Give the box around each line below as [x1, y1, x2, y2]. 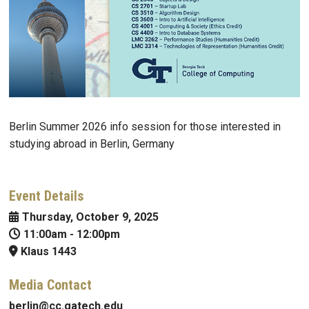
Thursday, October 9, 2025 [22, 210, 159, 224]
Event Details [9, 188, 83, 205]
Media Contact [9, 277, 92, 294]
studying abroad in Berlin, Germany [9, 137, 175, 151]
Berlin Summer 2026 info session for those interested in [9, 120, 281, 134]
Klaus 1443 [21, 245, 77, 259]
